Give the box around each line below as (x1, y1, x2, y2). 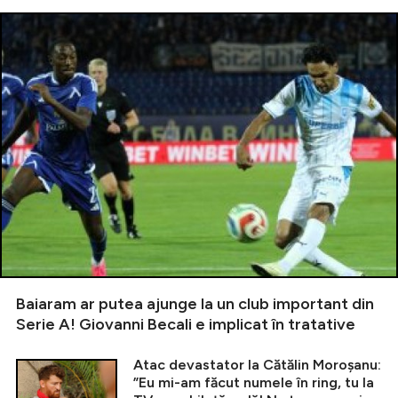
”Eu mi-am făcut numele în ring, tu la (133, 373, 374, 391)
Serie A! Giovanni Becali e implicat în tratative (16, 314, 355, 334)
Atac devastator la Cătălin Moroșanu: (133, 355, 381, 373)
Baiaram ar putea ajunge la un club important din (16, 293, 374, 314)
